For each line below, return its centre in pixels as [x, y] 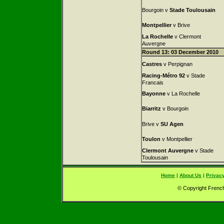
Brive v [151, 124]
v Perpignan [177, 64]
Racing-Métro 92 [163, 75]
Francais [152, 82]
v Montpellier [176, 139]
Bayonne [153, 93]
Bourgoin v [155, 10]
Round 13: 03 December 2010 [180, 52]
